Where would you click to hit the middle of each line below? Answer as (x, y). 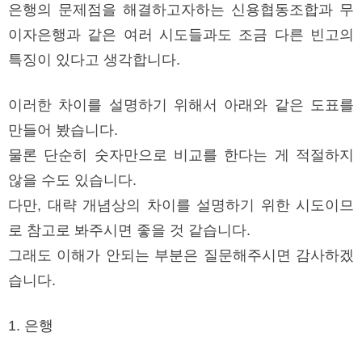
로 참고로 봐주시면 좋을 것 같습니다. (131, 230)
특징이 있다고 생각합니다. (96, 59)
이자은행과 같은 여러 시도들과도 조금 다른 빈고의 (181, 34)
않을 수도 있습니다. (74, 180)
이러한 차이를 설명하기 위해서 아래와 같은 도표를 (181, 105)
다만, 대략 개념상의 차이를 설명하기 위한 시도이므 (181, 205)
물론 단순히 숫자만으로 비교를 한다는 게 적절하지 (181, 155)
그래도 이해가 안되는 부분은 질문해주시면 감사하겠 (181, 255)
